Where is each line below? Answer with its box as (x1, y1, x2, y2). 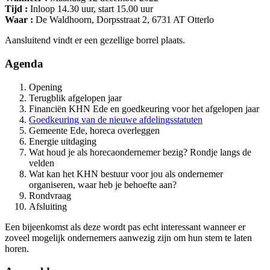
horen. (5, 243, 29, 254)
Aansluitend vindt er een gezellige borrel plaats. (5, 35, 185, 46)
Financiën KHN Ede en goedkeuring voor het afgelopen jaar (29, 103, 259, 114)
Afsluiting (29, 201, 67, 212)
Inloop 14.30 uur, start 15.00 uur (28, 4, 153, 14)
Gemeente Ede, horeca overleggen (29, 125, 160, 136)
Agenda (5, 57, 43, 70)
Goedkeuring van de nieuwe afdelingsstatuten (29, 114, 202, 125)
